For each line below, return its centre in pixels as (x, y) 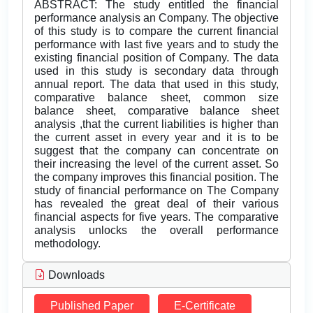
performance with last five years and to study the (156, 45)
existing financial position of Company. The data (156, 58)
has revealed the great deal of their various (156, 204)
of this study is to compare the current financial (156, 31)
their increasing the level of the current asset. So (156, 164)
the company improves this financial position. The (156, 177)
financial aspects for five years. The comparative (156, 217)
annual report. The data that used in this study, (156, 85)
